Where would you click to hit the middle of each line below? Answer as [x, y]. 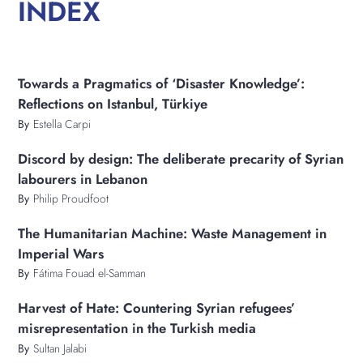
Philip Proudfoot [71, 199]
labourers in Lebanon [83, 179]
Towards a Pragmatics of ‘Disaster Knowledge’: [162, 84]
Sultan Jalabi [60, 348]
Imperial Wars [61, 254]
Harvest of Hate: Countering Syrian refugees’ [157, 308]
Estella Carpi [62, 124]
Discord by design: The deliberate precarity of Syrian [181, 158]
